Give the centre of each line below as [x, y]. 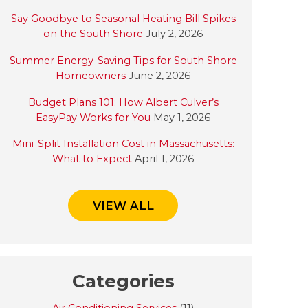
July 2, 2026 [173, 34]
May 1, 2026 [181, 117]
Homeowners [91, 75]
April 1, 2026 [163, 159]
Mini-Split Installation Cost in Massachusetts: [123, 144]
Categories [123, 281]
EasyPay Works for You [93, 117]
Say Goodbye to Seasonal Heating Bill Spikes [123, 19]
